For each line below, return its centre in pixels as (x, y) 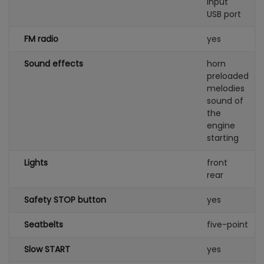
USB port (224, 14)
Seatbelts (44, 225)
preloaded (228, 76)
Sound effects (54, 64)
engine (221, 126)
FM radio (41, 39)
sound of (225, 101)
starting (223, 138)
